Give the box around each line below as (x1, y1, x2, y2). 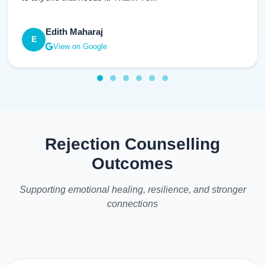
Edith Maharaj (45, 27, 103, 37)
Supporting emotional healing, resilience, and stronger (19, 185, 246, 195)
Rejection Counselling (45, 135, 220, 154)
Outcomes (92, 154, 173, 173)
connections (107, 199, 158, 209)
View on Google (53, 42, 107, 51)
